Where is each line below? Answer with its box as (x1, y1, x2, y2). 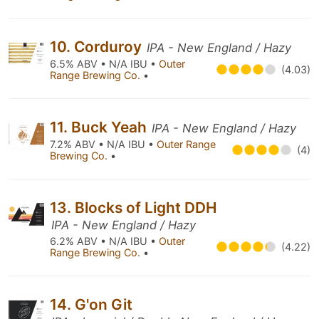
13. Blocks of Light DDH (50, 199, 216, 216)
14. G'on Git (50, 296, 132, 313)
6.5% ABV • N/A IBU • (50, 58, 159, 70)
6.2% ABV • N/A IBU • (50, 235, 159, 247)
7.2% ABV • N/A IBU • (50, 138, 157, 150)
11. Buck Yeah (50, 118, 150, 136)
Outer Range (157, 138, 216, 150)
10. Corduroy (50, 38, 145, 56)
